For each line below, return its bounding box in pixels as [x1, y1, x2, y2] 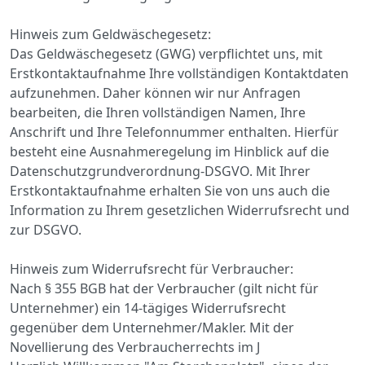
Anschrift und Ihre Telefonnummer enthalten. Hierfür [10, 122, 339, 141]
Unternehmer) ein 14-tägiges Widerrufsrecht [10, 298, 286, 317]
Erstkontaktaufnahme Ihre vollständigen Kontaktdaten [10, 64, 349, 82]
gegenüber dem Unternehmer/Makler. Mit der [10, 318, 294, 336]
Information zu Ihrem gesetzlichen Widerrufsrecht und [10, 200, 350, 219]
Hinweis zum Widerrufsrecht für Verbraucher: [10, 259, 293, 278]
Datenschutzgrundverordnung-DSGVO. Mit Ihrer [10, 161, 310, 180]
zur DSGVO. [10, 220, 81, 239]
